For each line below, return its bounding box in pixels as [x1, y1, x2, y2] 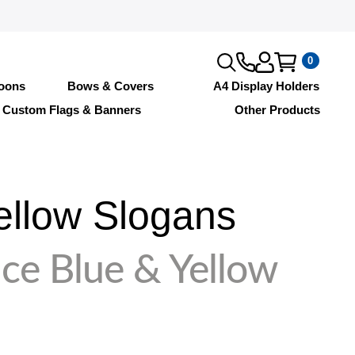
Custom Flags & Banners [2, 102, 141, 116]
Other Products [234, 102, 320, 116]
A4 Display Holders [213, 78, 320, 93]
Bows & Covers [67, 78, 155, 93]
